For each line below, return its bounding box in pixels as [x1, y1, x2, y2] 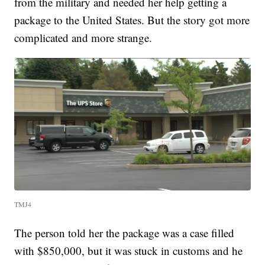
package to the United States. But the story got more [14, 12, 250, 27]
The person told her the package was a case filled [14, 225, 235, 241]
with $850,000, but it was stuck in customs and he [14, 243, 243, 258]
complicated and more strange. [14, 30, 153, 45]
